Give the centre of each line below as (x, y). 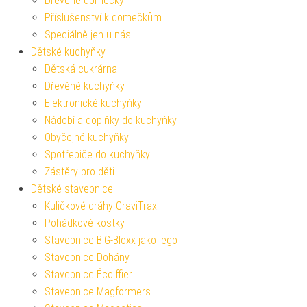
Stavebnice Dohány (87, 257)
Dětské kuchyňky (68, 51)
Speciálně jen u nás (88, 34)
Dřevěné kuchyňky (85, 86)
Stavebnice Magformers (98, 291)
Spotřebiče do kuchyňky (97, 154)
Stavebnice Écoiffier (88, 274)
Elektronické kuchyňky (93, 103)
